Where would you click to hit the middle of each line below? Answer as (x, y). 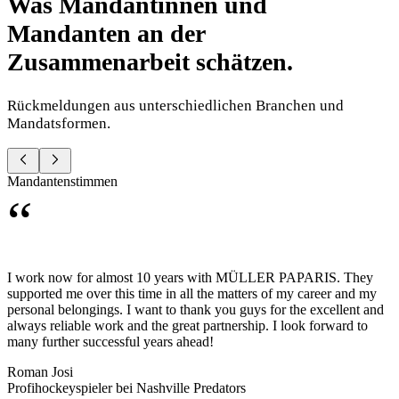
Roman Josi (40, 372)
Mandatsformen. (59, 124)
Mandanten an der (106, 34)
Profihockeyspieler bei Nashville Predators (126, 388)
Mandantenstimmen (62, 182)
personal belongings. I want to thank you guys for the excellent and (195, 310)
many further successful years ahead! (110, 342)
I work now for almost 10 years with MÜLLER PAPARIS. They (190, 278)
